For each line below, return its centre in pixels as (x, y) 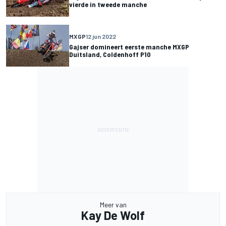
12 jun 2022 (101, 37)
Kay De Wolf (113, 215)
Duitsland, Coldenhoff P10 (110, 54)
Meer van (113, 204)
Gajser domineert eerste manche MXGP (129, 47)
